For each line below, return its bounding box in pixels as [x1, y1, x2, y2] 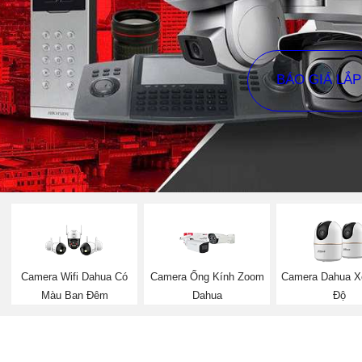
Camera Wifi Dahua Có [21, 270, 128, 283]
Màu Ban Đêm [40, 288, 108, 301]
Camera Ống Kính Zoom [149, 270, 264, 283]
